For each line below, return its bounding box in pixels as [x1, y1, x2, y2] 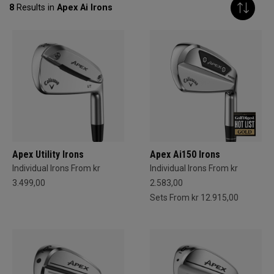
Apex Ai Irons [57, 2, 113, 13]
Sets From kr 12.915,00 [150, 193, 239, 203]
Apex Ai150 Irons [150, 149, 220, 161]
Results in [14, 2, 57, 13]
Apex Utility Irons [12, 149, 84, 161]
